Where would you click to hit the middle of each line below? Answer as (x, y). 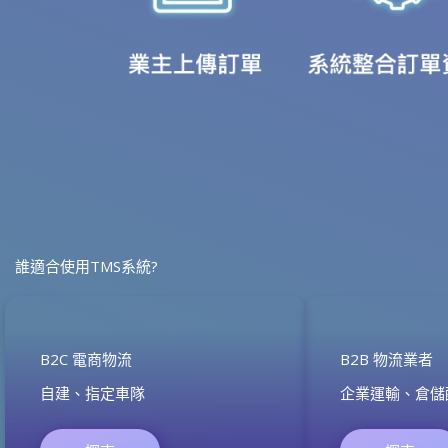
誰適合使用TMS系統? (86, 265)
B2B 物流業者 (386, 358)
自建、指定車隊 (92, 392)
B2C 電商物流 (86, 358)
